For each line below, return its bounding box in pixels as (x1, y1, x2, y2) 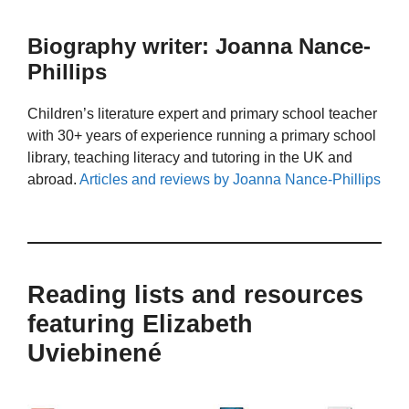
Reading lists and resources (27, 280, 363, 309)
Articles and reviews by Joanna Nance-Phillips (79, 172, 381, 188)
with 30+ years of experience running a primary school (27, 128, 376, 144)
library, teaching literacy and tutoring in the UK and (27, 150, 352, 166)
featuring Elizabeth (27, 309, 253, 338)
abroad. (27, 172, 79, 188)
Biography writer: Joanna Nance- (27, 34, 371, 59)
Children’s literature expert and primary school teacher (27, 106, 377, 122)
